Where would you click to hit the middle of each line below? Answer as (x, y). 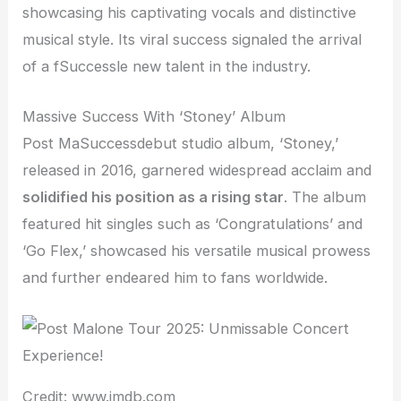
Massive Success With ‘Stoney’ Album (154, 117)
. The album (325, 197)
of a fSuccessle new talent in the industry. (167, 67)
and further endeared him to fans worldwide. (175, 278)
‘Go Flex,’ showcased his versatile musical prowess (197, 251)
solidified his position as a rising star (154, 197)
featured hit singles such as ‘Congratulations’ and (193, 224)
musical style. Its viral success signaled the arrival (192, 40)
